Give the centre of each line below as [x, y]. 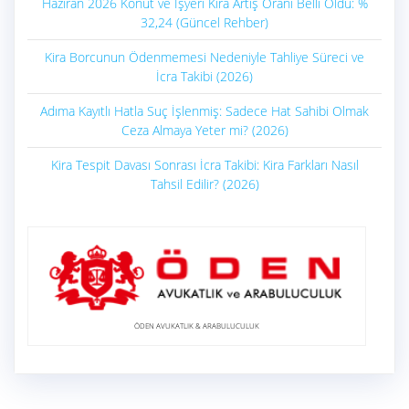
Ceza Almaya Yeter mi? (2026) [204, 131]
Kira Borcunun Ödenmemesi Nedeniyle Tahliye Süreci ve [204, 58]
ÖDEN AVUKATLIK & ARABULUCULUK [197, 326]
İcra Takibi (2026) [204, 77]
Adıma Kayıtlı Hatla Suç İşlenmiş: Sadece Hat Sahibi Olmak [204, 111]
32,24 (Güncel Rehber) [204, 23]
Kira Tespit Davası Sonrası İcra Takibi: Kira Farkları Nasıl [204, 165]
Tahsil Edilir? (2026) [204, 184]
